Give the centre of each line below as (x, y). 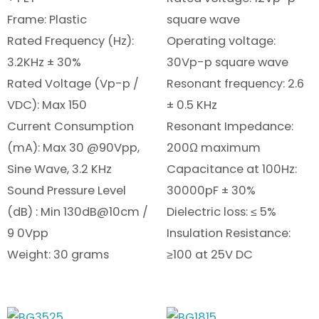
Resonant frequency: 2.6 (235, 84)
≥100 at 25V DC (210, 255)
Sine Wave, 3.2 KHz (59, 169)
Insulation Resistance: (229, 234)
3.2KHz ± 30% (44, 63)
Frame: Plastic (47, 20)
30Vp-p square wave (228, 63)
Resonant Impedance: (230, 127)
